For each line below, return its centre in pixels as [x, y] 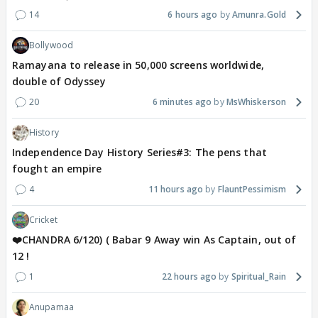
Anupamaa [51, 307]
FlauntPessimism [252, 189]
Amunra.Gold [259, 15]
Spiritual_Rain [258, 276]
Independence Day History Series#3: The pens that [139, 152]
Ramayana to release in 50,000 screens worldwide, [138, 65]
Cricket [43, 220]
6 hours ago [193, 15]
